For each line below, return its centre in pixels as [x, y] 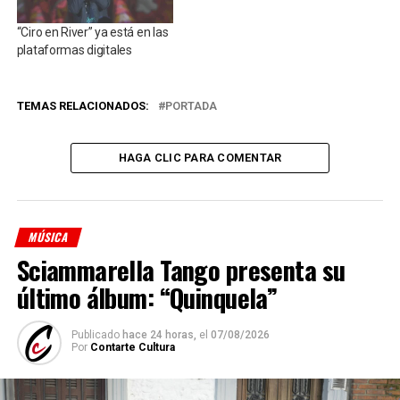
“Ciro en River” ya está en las [92, 33]
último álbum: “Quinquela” [147, 298]
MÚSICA [48, 237]
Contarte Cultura [132, 348]
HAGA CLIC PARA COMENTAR [200, 158]
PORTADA [191, 106]
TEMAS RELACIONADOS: [83, 106]
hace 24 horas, [159, 335]
